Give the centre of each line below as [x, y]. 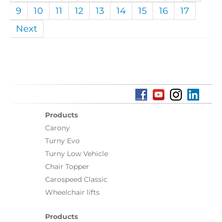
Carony [57, 128]
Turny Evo [62, 140]
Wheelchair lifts [72, 192]
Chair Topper [67, 166]
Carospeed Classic [76, 179]
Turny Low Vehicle [77, 153]
